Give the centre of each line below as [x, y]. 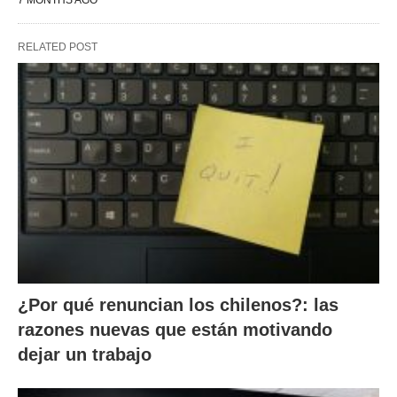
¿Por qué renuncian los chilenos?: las [178, 304]
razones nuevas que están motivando [175, 329]
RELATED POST [58, 47]
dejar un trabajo [85, 354]
